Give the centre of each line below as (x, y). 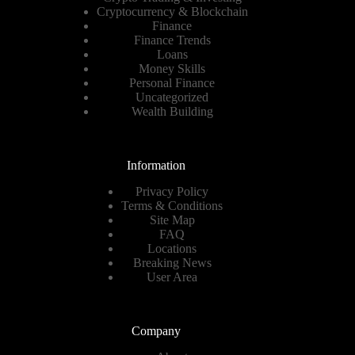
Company (157, 331)
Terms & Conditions (172, 206)
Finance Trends (172, 40)
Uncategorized (172, 97)
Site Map (172, 220)
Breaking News (172, 263)
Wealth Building (172, 112)
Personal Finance (172, 83)
